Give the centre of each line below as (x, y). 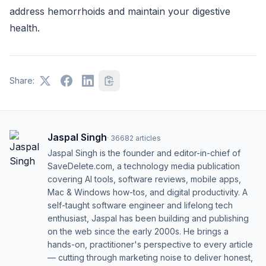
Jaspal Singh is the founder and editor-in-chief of (144, 153)
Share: (22, 81)
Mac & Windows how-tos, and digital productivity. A (148, 192)
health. (25, 28)
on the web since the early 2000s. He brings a (138, 232)
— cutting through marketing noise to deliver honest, (150, 258)
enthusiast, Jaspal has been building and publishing (148, 218)
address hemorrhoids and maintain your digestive (120, 12)
